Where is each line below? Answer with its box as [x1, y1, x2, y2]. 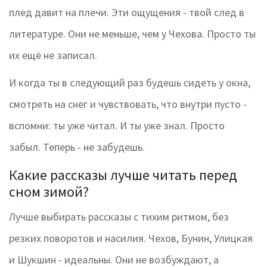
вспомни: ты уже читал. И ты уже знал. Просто [9, 119, 225, 133]
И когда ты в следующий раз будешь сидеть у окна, [9, 76, 250, 90]
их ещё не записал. [9, 48, 97, 63]
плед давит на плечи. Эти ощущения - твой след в [9, 5, 244, 20]
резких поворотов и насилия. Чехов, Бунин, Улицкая [9, 231, 253, 246]
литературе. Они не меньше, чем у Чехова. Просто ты [9, 27, 256, 41]
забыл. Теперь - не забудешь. [9, 140, 145, 154]
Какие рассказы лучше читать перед [9, 166, 237, 185]
